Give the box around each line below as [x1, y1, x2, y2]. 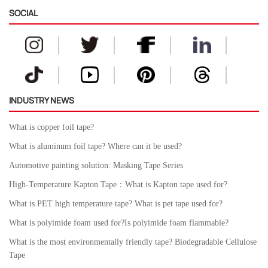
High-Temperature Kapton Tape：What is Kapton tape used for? [9, 179, 227, 189]
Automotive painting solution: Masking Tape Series [9, 160, 183, 170]
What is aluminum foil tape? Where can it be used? [9, 141, 182, 151]
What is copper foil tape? [9, 122, 94, 132]
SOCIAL [9, 7, 38, 19]
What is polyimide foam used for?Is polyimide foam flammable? [9, 218, 229, 227]
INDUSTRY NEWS [9, 94, 74, 106]
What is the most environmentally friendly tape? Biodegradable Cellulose [9, 237, 257, 246]
